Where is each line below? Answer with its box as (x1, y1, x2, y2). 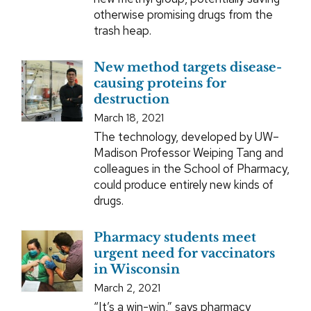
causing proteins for (93, 76, 226, 92)
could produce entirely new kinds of (93, 177, 274, 193)
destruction (93, 92, 169, 108)
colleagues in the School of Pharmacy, (93, 161, 289, 177)
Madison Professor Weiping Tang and (93, 145, 283, 161)
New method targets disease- (93, 60, 282, 76)
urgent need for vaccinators (93, 246, 275, 262)
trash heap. (93, 23, 151, 39)
